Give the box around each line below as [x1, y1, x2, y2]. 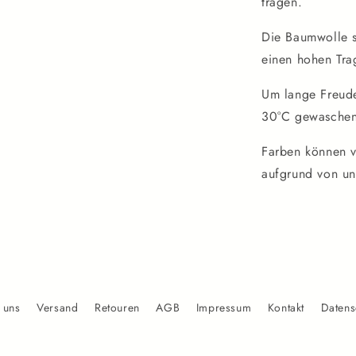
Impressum [195, 300, 252, 315]
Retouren [94, 300, 140, 315]
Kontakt [267, 300, 305, 315]
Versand [37, 300, 79, 315]
